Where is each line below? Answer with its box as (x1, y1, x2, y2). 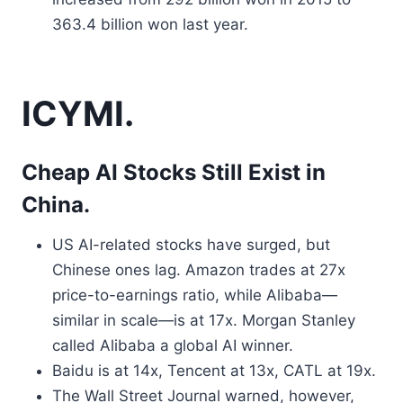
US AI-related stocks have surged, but (52, 236, 330, 254)
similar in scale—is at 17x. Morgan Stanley (52, 311, 355, 329)
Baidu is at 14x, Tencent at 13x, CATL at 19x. (52, 362, 376, 380)
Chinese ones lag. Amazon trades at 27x (52, 261, 345, 279)
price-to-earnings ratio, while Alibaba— (52, 286, 337, 304)
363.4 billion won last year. (52, 15, 248, 33)
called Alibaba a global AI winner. (52, 336, 293, 354)
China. (22, 192, 90, 218)
